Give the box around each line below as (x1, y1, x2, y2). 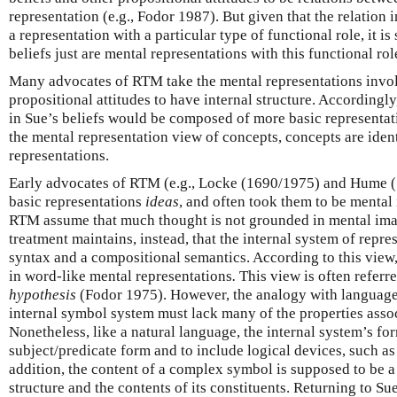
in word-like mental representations (9, 267, 232, 284)
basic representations (9, 192, 145, 210)
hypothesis (9, 285, 76, 303)
